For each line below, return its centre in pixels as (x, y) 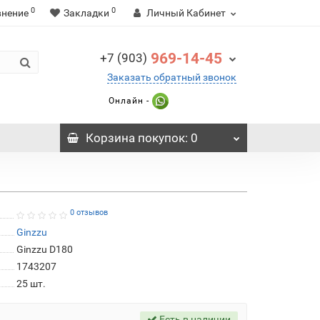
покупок (160, 138)
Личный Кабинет (186, 13)
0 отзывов (89, 212)
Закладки (86, 13)
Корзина (110, 138)
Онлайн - (129, 100)
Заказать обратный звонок (172, 77)
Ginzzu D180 (44, 249)
